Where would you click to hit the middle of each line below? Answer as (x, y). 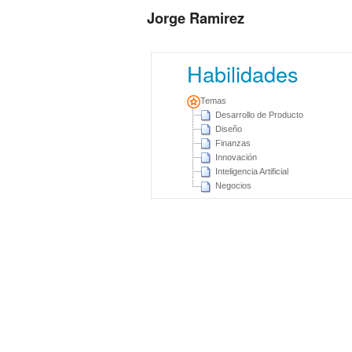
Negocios (233, 186)
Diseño (229, 129)
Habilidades (243, 74)
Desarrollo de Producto (259, 114)
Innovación (236, 158)
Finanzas (233, 143)
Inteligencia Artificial (252, 172)
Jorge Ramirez (196, 18)
